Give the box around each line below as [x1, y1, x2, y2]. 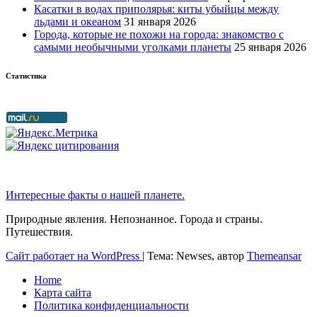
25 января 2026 [234, 41, 306, 54]
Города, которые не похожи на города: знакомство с [34, 28, 284, 41]
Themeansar [247, 250, 301, 263]
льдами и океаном [34, 16, 121, 28]
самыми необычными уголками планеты [34, 41, 231, 54]
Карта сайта [34, 287, 91, 299]
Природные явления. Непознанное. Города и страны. [6, 213, 263, 226]
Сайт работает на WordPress [6, 250, 142, 263]
